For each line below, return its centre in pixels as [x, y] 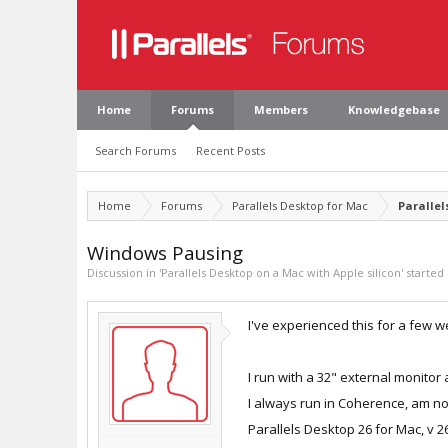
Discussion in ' [124, 272]
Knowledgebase [394, 109]
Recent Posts [230, 150]
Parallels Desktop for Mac [300, 205]
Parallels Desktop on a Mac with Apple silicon [281, 272]
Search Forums [135, 150]
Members [281, 109]
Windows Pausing [165, 252]
